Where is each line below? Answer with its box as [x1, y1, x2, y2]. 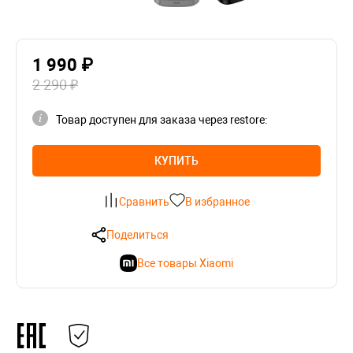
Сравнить [119, 195, 169, 209]
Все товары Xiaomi [137, 257, 233, 270]
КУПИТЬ [154, 154, 199, 168]
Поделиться [106, 229, 169, 242]
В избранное [185, 195, 250, 209]
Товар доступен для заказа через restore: [56, 113, 267, 127]
